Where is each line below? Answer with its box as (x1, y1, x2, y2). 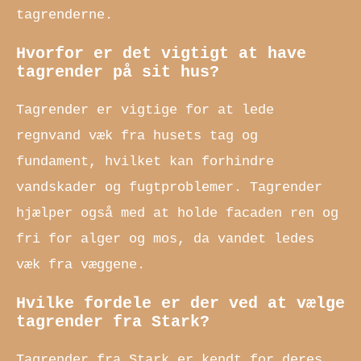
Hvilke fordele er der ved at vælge (16, 293, 345, 313)
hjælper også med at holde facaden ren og (16, 205, 338, 221)
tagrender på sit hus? (16, 62, 219, 81)
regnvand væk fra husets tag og (16, 127, 258, 143)
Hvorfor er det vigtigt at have (16, 44, 306, 63)
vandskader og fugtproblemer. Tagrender (16, 179, 322, 195)
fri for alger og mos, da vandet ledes (16, 230, 314, 247)
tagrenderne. (16, 7, 113, 23)
